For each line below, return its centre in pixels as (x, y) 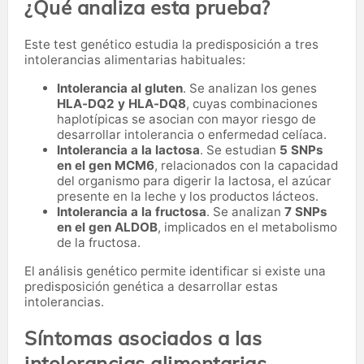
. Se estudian (240, 149)
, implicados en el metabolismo (247, 227)
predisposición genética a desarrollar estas (151, 286)
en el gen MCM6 (106, 165)
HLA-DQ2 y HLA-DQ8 (121, 103)
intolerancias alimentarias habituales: (135, 59)
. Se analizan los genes (250, 88)
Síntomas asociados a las (143, 338)
